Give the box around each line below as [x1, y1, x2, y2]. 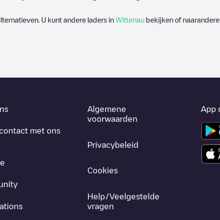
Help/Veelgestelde [87, 192, 160, 200]
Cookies [87, 166, 118, 175]
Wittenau [115, 16, 144, 23]
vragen [87, 202, 114, 210]
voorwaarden [87, 115, 138, 123]
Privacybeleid [87, 140, 139, 149]
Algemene [87, 105, 127, 113]
